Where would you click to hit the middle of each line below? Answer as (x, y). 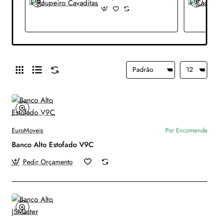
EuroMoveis (27, 130)
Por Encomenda (186, 130)
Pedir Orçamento (48, 162)
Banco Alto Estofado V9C (53, 144)
